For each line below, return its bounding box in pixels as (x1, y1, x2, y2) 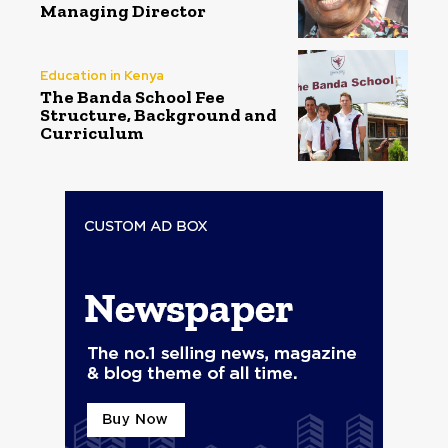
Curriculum (40, 122, 144, 145)
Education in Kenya (40, 67, 164, 85)
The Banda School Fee (40, 86, 225, 109)
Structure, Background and (40, 104, 277, 127)
